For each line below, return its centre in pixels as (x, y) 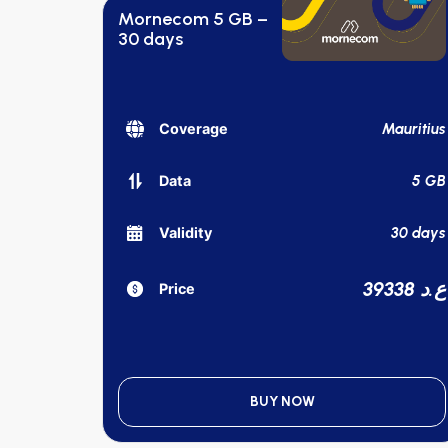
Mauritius (414, 128)
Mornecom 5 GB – (193, 19)
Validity (185, 233)
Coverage (193, 129)
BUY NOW (282, 401)
